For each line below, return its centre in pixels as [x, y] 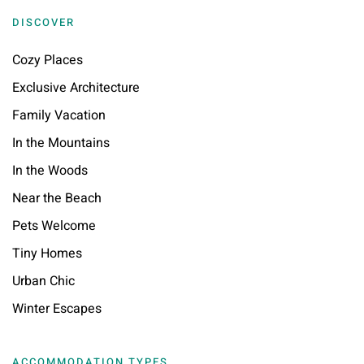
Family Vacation [59, 116]
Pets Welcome [54, 226]
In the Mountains [61, 143]
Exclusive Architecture [76, 88]
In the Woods [50, 171]
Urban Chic [43, 282]
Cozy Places [48, 61]
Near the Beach [57, 199]
